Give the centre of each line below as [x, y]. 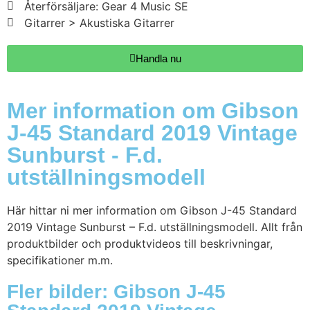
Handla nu [158, 59]
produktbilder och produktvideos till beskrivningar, [140, 244]
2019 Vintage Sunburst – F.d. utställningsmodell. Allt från [155, 227]
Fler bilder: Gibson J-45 [116, 292]
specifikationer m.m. [60, 261]
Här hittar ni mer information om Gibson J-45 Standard [152, 211]
